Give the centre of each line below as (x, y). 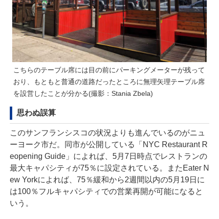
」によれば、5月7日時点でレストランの (136, 156)
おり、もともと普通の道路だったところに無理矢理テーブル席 (109, 82)
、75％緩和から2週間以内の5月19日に (137, 180)
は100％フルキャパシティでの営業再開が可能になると (106, 191)
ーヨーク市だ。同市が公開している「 (76, 144)
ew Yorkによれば (39, 180)
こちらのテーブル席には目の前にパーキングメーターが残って (109, 70)
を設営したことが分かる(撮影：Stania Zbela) (83, 93)
